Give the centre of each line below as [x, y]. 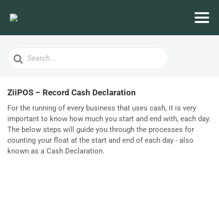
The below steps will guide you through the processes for [101, 130]
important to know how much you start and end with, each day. [109, 119]
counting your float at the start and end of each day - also [100, 140]
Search [20, 54]
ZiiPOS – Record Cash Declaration [72, 92]
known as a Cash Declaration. [56, 151]
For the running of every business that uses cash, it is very [102, 108]
